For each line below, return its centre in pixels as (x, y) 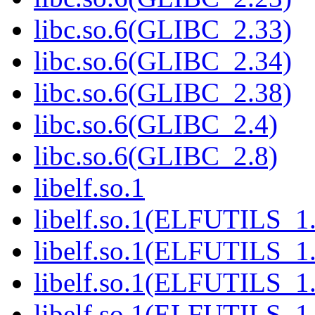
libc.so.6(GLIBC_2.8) (156, 156)
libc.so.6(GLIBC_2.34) (163, 61)
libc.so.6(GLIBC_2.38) (163, 93)
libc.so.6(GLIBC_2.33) (163, 30)
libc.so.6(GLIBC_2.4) (156, 124)
